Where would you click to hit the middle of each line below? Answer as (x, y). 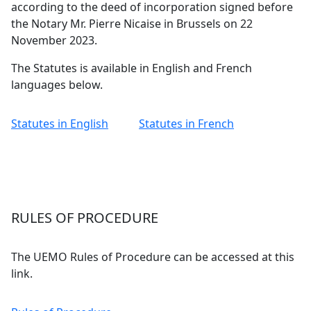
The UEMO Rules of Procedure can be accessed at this (153, 257)
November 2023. (54, 40)
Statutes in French (186, 124)
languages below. (57, 85)
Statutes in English (60, 124)
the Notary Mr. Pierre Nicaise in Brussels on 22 (132, 24)
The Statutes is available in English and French (132, 68)
